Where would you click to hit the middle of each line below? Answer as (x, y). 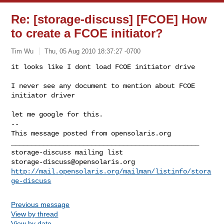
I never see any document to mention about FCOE (103, 86)
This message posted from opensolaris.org (91, 133)
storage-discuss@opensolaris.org (73, 162)
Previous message (40, 204)
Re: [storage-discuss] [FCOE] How (109, 19)
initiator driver (43, 95)
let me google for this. (57, 114)
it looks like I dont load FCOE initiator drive (103, 67)
